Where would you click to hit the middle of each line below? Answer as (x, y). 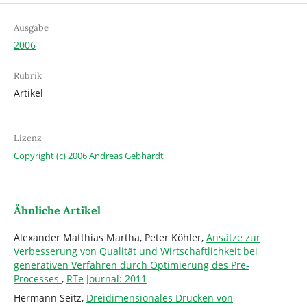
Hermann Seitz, (50, 297)
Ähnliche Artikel (57, 210)
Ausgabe (31, 27)
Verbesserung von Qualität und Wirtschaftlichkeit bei (135, 251)
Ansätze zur (233, 237)
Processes (37, 278)
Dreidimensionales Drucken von (159, 297)
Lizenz (27, 138)
